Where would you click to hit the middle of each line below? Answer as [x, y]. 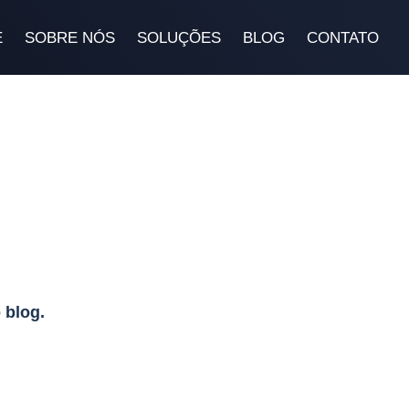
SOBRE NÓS [70, 37]
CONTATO [343, 37]
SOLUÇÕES [179, 37]
